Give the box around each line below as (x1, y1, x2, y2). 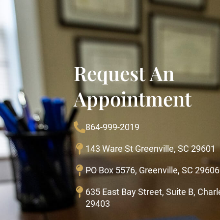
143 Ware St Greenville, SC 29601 (85, 143, 216, 154)
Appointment (74, 85, 192, 111)
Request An (74, 59, 174, 86)
